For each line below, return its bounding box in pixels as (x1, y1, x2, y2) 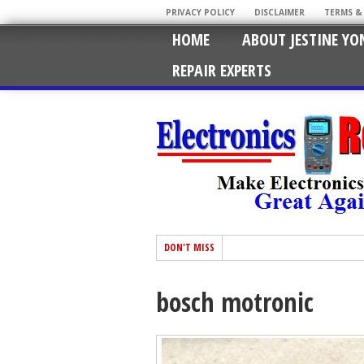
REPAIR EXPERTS (172, 59, 271, 81)
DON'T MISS (164, 240, 214, 254)
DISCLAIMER (254, 6, 305, 18)
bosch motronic (156, 284, 314, 319)
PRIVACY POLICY (166, 6, 235, 18)
